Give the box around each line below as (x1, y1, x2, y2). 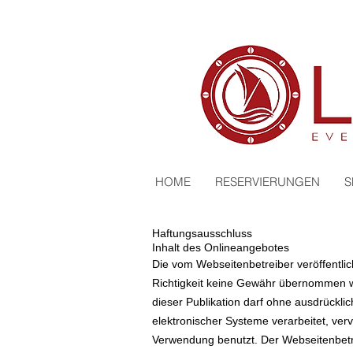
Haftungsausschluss (152, 227, 252, 240)
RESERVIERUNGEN (215, 174, 320, 189)
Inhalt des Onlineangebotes (152, 241, 289, 254)
